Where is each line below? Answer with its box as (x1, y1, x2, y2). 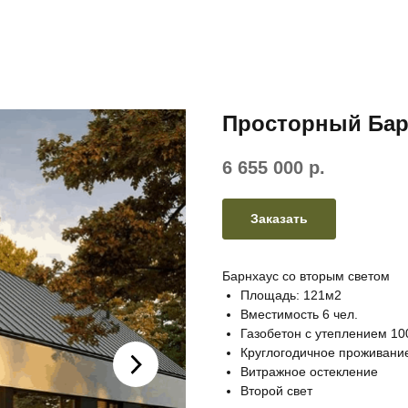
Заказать (250, 211, 308, 227)
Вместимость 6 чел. (240, 307, 358, 322)
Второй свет (240, 383, 312, 399)
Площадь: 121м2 (240, 288, 342, 303)
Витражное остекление (240, 364, 378, 380)
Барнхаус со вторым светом (222, 269, 390, 284)
